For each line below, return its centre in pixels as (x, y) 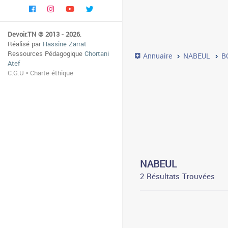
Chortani (97, 54)
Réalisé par (25, 44)
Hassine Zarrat (65, 44)
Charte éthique (52, 73)
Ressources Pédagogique (46, 54)
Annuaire (156, 56)
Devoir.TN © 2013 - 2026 (44, 34)
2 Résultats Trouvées (177, 176)
